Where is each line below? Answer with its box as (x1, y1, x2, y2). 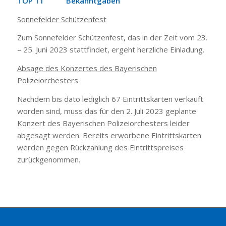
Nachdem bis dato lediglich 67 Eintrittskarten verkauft (17, 93, 203, 104)
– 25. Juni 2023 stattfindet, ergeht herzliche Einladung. (17, 44, 204, 55)
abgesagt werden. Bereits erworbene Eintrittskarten (17, 130, 201, 140)
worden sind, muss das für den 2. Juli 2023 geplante (17, 105, 196, 116)
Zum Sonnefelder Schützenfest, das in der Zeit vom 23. (17, 32, 207, 43)
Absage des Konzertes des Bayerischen (17, 63, 157, 73)
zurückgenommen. (17, 154, 80, 164)
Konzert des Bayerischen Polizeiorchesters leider (17, 118, 190, 128)
